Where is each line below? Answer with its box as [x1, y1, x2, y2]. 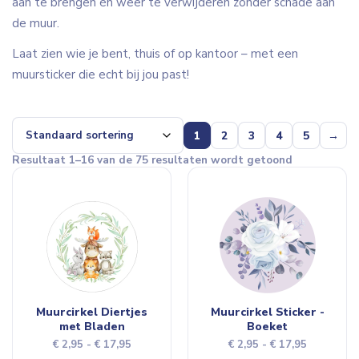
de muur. [12, 15, 59, 31]
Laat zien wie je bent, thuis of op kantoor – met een [12, 46, 298, 62]
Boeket [247, 319, 288, 334]
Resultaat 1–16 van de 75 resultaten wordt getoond [12, 152, 292, 167]
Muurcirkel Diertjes [36, 305, 147, 320]
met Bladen [58, 319, 125, 334]
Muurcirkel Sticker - [210, 305, 325, 320]
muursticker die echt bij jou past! [12, 67, 189, 83]
